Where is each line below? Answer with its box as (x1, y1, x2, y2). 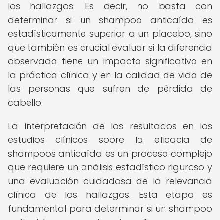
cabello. (8, 96, 43, 109)
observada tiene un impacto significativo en (8, 55, 212, 67)
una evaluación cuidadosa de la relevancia (8, 175, 212, 187)
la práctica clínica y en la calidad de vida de (8, 69, 212, 81)
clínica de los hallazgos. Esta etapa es (8, 189, 212, 201)
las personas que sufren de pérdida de (8, 82, 212, 95)
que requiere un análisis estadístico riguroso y (8, 161, 212, 173)
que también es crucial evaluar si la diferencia (8, 41, 212, 54)
